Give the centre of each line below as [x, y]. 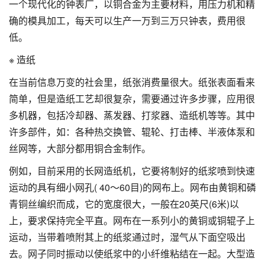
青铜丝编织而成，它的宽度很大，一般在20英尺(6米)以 [124, 203]
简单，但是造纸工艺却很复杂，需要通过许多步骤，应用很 [132, 98]
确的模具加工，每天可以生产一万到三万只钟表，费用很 [127, 20]
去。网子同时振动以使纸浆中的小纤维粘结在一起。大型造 [132, 253]
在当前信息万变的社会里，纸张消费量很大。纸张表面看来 [132, 82]
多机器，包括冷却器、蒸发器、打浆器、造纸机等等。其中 [132, 115]
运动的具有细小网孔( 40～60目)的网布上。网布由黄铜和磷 [132, 187]
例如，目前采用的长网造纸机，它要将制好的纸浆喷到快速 [132, 170]
